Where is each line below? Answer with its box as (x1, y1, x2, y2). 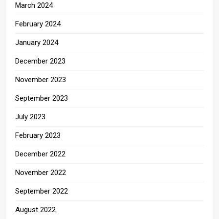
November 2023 (15, 75, 66, 84)
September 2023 (15, 93, 68, 103)
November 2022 (15, 168, 66, 177)
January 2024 (15, 38, 58, 47)
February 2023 (15, 131, 61, 140)
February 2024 (15, 19, 61, 28)
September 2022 (15, 186, 68, 196)
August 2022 (15, 205, 56, 214)
